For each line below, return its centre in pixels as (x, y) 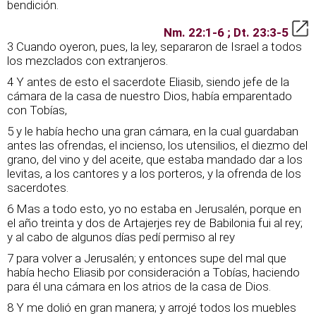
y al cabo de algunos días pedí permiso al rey (121, 237)
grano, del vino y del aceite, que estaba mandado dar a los (155, 159)
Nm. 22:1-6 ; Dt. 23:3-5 (227, 32)
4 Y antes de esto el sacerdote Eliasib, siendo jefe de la (148, 82)
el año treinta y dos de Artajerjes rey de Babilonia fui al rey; (155, 223)
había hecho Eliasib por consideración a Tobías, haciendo (153, 272)
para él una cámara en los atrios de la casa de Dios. (139, 286)
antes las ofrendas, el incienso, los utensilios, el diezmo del (157, 145)
